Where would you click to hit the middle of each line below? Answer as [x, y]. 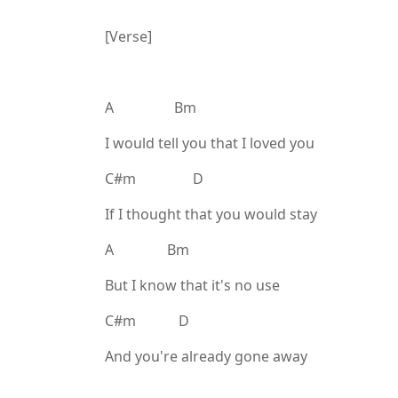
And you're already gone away [206, 356]
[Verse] [128, 36]
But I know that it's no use [192, 285]
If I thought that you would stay [211, 214]
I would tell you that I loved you [210, 143]
